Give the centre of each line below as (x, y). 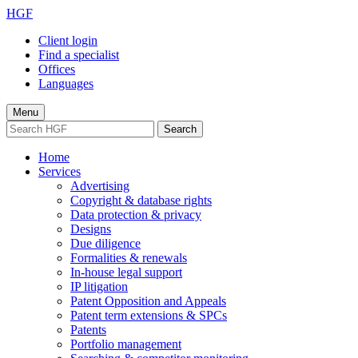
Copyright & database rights (141, 200)
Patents (88, 330)
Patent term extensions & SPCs (149, 315)
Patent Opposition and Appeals (148, 301)
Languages (66, 84)
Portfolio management (126, 344)
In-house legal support (126, 272)
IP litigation (99, 286)
